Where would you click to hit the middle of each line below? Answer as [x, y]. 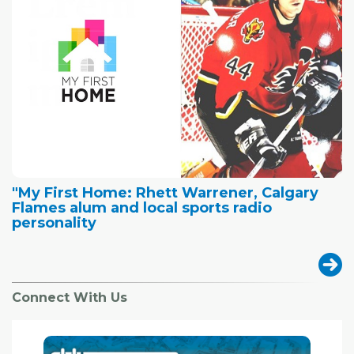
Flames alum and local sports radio [142, 208]
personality [54, 223]
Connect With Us [70, 298]
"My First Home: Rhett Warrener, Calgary [165, 193]
